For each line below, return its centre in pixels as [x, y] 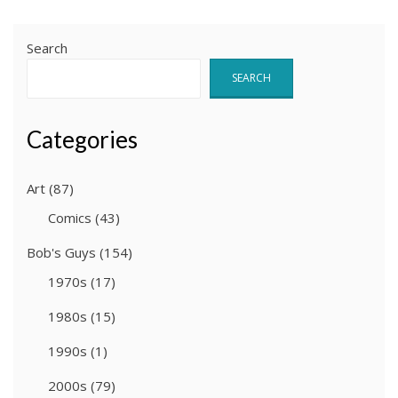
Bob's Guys [61, 253]
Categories [82, 140]
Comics [70, 218]
